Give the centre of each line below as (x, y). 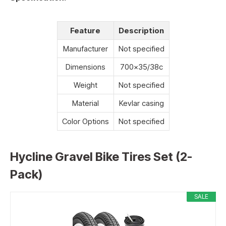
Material (85, 103)
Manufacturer (85, 49)
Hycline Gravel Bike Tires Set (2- (101, 156)
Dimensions (85, 67)
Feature (85, 31)
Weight (85, 85)
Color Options (85, 122)
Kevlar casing (141, 103)
